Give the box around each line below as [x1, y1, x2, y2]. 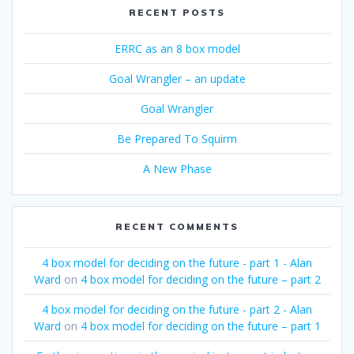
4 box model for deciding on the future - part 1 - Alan [42, 254, 312, 270]
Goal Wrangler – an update [108, 70, 246, 86]
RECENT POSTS [129, 6, 225, 18]
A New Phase [142, 160, 212, 176]
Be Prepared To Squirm [117, 130, 237, 146]
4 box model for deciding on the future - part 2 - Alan [42, 301, 312, 317]
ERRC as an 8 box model [114, 40, 240, 56]
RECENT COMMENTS [115, 220, 239, 232]
